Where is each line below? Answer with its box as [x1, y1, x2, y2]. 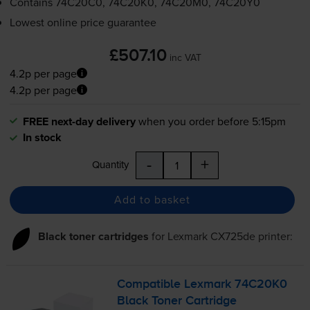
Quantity [91, 156, 129, 172]
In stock [22, 129, 62, 145]
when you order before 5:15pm [138, 113, 286, 129]
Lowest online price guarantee [9, 14, 156, 30]
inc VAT [169, 50, 201, 64]
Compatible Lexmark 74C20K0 [117, 277, 288, 291]
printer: [255, 228, 293, 244]
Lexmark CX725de [167, 228, 255, 244]
